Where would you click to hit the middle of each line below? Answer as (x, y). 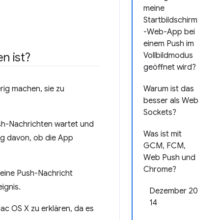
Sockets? (160, 112)
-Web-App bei (169, 32)
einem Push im (169, 44)
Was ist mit (163, 134)
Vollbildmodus (168, 55)
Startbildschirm (170, 20)
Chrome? (160, 169)
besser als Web (171, 101)
